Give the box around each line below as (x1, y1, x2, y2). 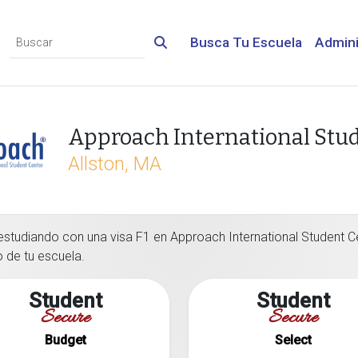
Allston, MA (68, 153, 161, 175)
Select (274, 332, 312, 348)
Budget (44, 332, 86, 348)
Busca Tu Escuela (190, 34, 302, 50)
